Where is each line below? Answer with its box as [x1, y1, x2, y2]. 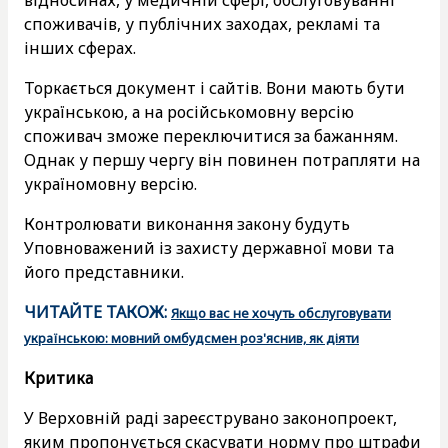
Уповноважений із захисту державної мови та [24, 236, 394, 259]
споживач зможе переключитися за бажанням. [24, 124, 398, 147]
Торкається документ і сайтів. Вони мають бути [24, 76, 405, 99]
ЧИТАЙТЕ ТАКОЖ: [24, 300, 171, 323]
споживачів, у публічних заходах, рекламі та [24, 12, 380, 35]
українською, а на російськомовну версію [24, 100, 354, 123]
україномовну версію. [24, 172, 197, 195]
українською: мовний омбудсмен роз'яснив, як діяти [24, 328, 359, 347]
